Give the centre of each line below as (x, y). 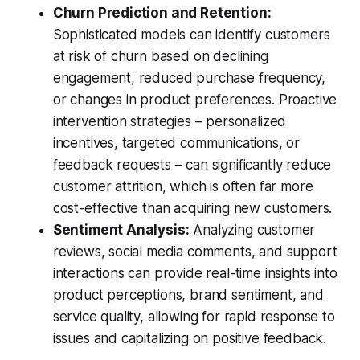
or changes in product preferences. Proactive (195, 100)
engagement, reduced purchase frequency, (189, 78)
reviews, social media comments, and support (195, 252)
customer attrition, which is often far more (183, 187)
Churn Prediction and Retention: (162, 13)
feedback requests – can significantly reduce (192, 165)
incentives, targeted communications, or (176, 143)
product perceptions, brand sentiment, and (188, 295)
